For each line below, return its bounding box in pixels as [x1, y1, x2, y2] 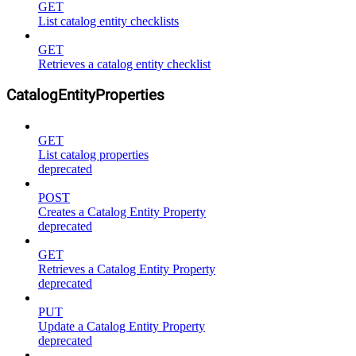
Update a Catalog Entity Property [38, 319, 205, 333]
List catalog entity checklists [38, 14, 179, 29]
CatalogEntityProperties [6, 86, 164, 104]
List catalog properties [38, 147, 149, 161]
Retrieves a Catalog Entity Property [38, 261, 215, 276]
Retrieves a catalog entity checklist [38, 57, 211, 72]
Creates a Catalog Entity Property [38, 204, 206, 219]
